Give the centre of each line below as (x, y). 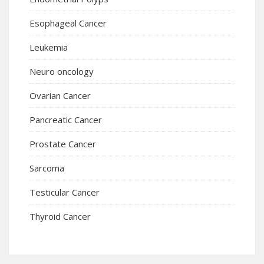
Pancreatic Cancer (66, 119)
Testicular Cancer (65, 192)
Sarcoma (47, 168)
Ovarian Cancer (60, 95)
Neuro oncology (62, 71)
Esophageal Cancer (68, 23)
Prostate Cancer (63, 143)
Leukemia (49, 47)
